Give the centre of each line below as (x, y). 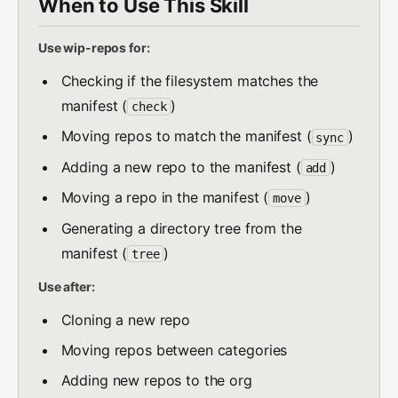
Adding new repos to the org (156, 381)
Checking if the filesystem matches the (190, 81)
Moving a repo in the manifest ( (165, 198)
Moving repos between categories (174, 350)
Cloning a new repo (126, 319)
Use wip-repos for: (94, 48)
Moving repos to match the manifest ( (186, 136)
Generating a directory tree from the (181, 228)
